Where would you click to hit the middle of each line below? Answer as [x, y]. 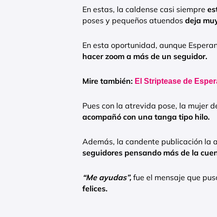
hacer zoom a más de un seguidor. [145, 56]
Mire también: [108, 81]
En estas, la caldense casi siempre [145, 9]
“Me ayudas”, [107, 178]
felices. [95, 189]
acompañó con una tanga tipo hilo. [146, 117]
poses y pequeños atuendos [134, 21]
